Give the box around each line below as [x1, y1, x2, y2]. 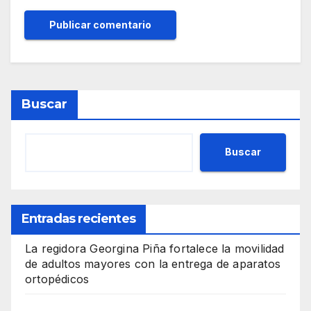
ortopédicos [25, 271, 90, 286]
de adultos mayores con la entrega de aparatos [25, 256, 281, 271]
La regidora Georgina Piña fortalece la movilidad [25, 241, 285, 255]
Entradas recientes [22, 210, 135, 226]
